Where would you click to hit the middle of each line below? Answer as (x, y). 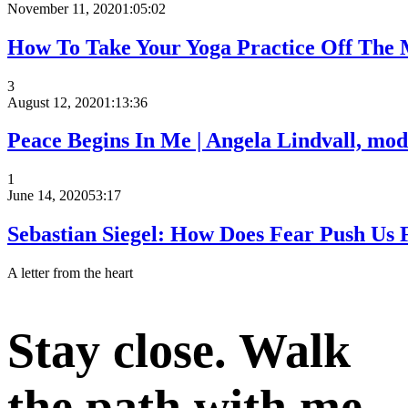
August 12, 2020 (56, 102)
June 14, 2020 (48, 196)
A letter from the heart (70, 273)
